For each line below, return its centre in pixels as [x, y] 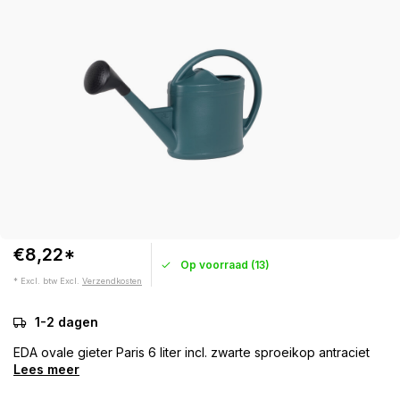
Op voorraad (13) [225, 264]
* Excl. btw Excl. [48, 281]
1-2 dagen [67, 322]
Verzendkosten [112, 281]
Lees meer [46, 369]
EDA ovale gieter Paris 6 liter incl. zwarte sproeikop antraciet [192, 352]
